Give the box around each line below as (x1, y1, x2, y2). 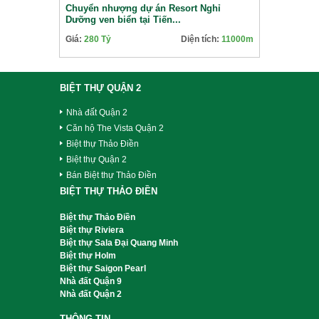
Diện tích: (181, 34, 221, 44)
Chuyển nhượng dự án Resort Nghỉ (66, 3, 221, 14)
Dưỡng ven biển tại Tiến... (66, 14, 181, 25)
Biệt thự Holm (60, 251, 116, 261)
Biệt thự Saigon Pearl (60, 263, 146, 273)
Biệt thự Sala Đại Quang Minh (60, 238, 178, 248)
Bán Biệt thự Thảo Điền (66, 170, 157, 180)
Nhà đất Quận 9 (60, 276, 122, 286)
